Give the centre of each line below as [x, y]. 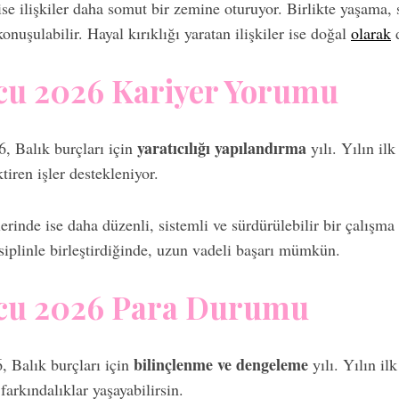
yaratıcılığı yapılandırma [222, 148]
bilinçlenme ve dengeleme [221, 364]
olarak [371, 33]
